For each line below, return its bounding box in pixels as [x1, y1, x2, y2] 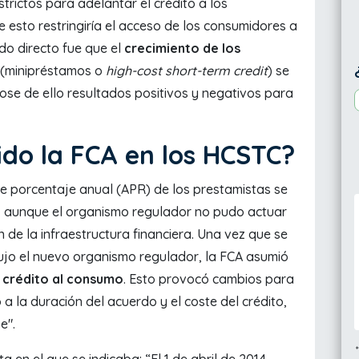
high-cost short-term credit [106, 62, 268, 79]
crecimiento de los [124, 39, 240, 56]
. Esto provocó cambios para [123, 270, 294, 287]
